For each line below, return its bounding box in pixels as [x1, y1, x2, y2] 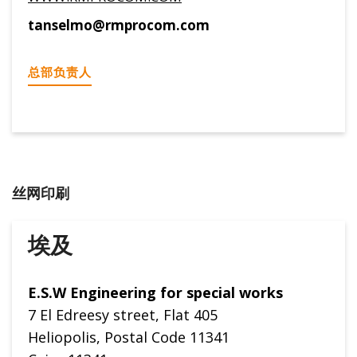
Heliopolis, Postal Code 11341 [28, 328, 229, 347]
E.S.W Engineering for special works [28, 283, 283, 303]
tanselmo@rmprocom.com [28, 15, 210, 34]
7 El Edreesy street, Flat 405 [28, 305, 218, 325]
